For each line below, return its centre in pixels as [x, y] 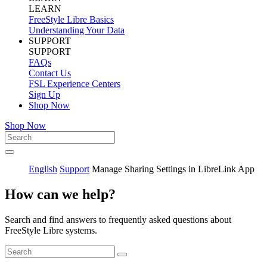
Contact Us [50, 73]
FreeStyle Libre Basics [71, 19]
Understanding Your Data [77, 30]
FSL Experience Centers [74, 83]
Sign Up [44, 94]
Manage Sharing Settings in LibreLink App [173, 169]
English [43, 169]
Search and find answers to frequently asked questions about [118, 219]
